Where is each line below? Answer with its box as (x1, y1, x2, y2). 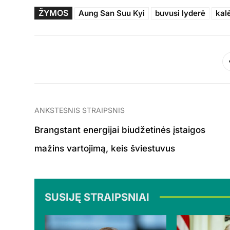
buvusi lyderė (155, 8, 206, 18)
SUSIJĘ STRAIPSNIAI (45, 190, 150, 203)
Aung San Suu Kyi (79, 8, 145, 18)
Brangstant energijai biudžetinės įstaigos (34, 124, 206, 135)
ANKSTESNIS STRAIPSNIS (34, 105, 125, 114)
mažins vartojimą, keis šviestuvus (34, 143, 176, 154)
